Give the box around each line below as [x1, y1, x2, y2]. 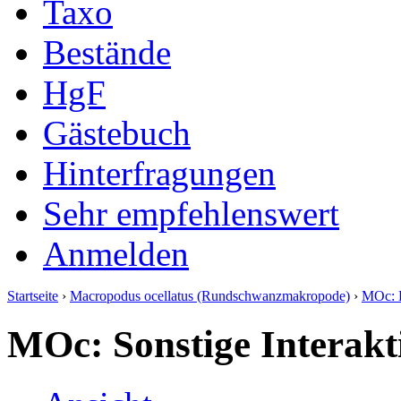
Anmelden [43, 234, 189, 273]
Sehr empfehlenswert [43, 193, 339, 233]
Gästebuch [43, 113, 191, 152]
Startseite [7, 287, 58, 303]
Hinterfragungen [43, 153, 276, 192]
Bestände [43, 32, 171, 72]
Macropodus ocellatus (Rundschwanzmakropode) [70, 287, 350, 303]
